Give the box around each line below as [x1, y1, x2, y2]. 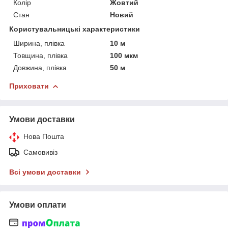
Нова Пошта [23, 132, 64, 141]
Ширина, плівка [13, 39, 65, 48]
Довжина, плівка [13, 64, 67, 72]
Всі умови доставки [9, 168, 81, 177]
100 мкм [110, 51, 138, 60]
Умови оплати [9, 201, 66, 210]
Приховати [9, 82, 49, 91]
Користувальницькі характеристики [9, 25, 140, 34]
